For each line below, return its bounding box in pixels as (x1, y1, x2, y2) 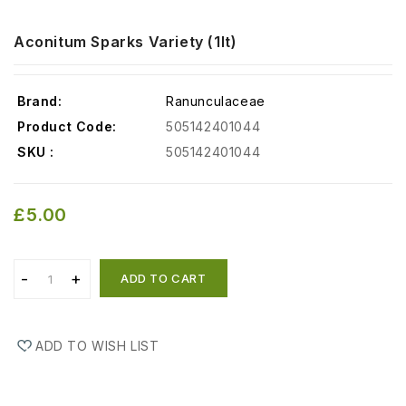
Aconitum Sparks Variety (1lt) (14, 33, 237, 52)
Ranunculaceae (166, 93, 266, 110)
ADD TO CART (121, 271, 207, 286)
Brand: (17, 93, 63, 110)
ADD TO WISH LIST (35, 338, 159, 354)
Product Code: (17, 119, 117, 135)
